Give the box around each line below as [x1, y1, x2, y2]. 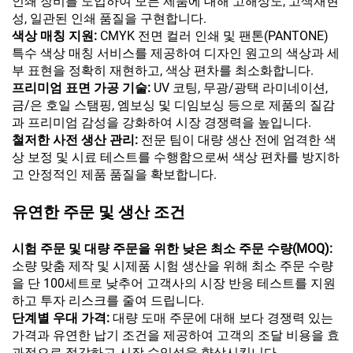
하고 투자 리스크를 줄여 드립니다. [12, 293, 204, 309]
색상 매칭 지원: [12, 28, 100, 44]
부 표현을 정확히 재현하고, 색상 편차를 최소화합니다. [12, 63, 314, 79]
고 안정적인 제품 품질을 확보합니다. [12, 167, 217, 183]
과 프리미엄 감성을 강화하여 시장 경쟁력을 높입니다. [12, 115, 311, 131]
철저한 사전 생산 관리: [12, 132, 141, 148]
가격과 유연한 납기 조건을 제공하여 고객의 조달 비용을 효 [12, 328, 340, 344]
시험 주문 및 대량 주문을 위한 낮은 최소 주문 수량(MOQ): [12, 241, 333, 257]
